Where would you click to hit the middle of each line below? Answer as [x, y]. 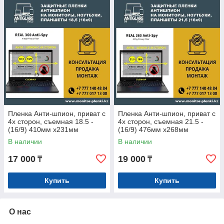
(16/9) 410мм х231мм [43, 129]
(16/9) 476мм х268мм [153, 129]
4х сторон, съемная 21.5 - [161, 121]
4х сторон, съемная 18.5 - [51, 121]
